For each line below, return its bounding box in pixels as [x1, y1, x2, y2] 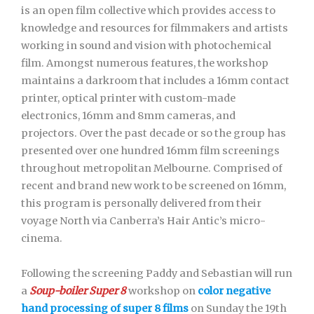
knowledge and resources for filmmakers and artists [21, 22, 288, 34]
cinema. [21, 232, 62, 245]
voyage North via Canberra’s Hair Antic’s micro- [21, 214, 266, 227]
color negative [198, 285, 271, 297]
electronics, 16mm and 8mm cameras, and [21, 109, 235, 122]
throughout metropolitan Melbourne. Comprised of [21, 162, 282, 175]
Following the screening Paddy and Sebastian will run [21, 267, 292, 280]
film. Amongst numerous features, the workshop [21, 57, 268, 69]
